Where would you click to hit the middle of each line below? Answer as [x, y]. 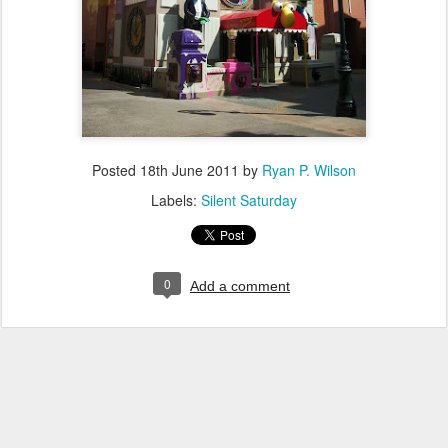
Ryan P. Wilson [309, 170]
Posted [116, 170]
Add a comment [240, 286]
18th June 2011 [189, 170]
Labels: [176, 200]
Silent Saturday [249, 200]
